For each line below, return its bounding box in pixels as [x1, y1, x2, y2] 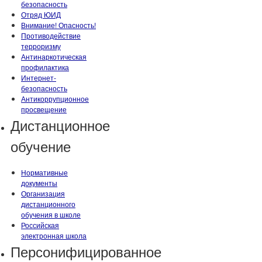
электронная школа [21, 230, 87, 240]
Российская [21, 220, 59, 230]
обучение [11, 136, 71, 156]
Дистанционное [11, 115, 110, 135]
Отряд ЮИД [21, 9, 61, 19]
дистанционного [21, 199, 75, 209]
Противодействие [21, 30, 81, 40]
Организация [21, 188, 65, 198]
